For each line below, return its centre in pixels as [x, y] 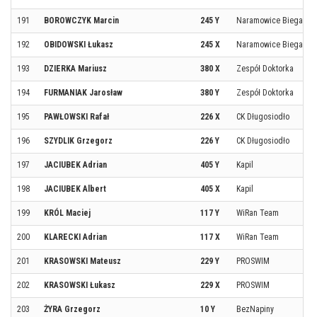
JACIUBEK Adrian [75, 165]
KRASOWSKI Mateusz [82, 261]
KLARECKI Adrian [75, 237]
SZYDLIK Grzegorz [78, 141]
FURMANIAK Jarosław [83, 93]
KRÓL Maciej [67, 213]
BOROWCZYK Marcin [81, 21]
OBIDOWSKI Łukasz [79, 45]
